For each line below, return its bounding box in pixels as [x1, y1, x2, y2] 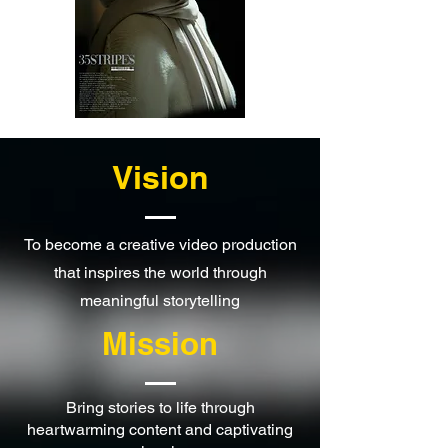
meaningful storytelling [80, 290, 240, 310]
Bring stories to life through [65, 397, 255, 417]
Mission [102, 324, 218, 362]
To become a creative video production [23, 234, 297, 254]
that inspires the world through [53, 262, 267, 282]
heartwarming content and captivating [27, 419, 293, 439]
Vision [111, 157, 209, 196]
